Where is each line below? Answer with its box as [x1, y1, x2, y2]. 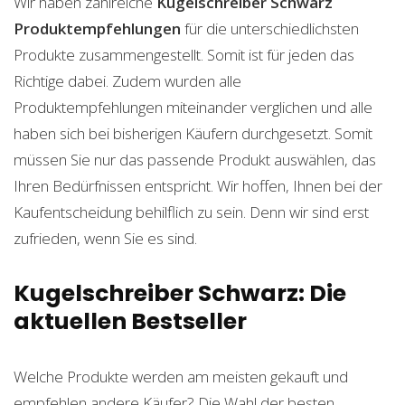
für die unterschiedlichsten [181, 18, 359, 39]
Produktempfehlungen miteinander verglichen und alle [14, 97, 372, 118]
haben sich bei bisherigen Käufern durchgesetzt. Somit [14, 123, 372, 144]
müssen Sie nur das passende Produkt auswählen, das [14, 149, 376, 170]
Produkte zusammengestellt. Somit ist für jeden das [14, 44, 354, 65]
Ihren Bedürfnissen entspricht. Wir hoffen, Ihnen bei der [14, 175, 382, 196]
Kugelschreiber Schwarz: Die [14, 278, 346, 309]
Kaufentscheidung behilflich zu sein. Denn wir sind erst [14, 202, 369, 222]
